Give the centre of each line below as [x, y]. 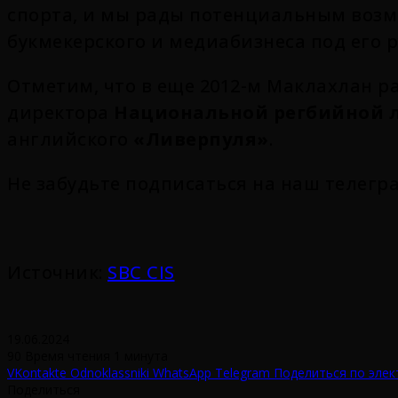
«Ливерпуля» [201, 139]
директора [60, 112]
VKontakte [37, 372]
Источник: [57, 272]
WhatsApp [182, 372]
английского [70, 139]
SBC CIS [141, 272]
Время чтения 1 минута [96, 355]
